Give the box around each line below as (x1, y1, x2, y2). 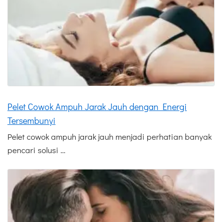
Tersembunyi (7, 114, 55, 127)
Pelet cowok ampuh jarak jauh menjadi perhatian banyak (7, 131, 212, 143)
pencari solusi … (7, 144, 65, 156)
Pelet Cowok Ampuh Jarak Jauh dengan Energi (7, 101, 187, 113)
